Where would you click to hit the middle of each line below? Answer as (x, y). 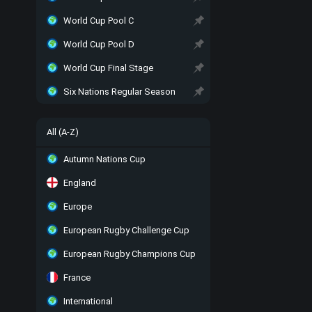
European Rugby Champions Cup (130, 254)
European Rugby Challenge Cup (126, 230)
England (80, 183)
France (77, 278)
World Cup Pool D (99, 44)
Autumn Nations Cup (104, 159)
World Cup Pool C (99, 21)
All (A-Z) (63, 132)
